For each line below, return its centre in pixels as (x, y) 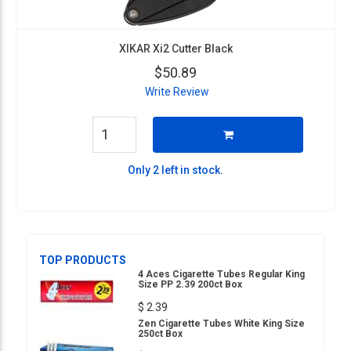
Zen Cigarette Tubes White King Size (221, 324)
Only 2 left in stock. (175, 170)
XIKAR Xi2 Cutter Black (175, 49)
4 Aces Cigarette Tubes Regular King (221, 274)
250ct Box (160, 334)
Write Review (177, 92)
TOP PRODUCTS (83, 260)
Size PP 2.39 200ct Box (190, 284)
